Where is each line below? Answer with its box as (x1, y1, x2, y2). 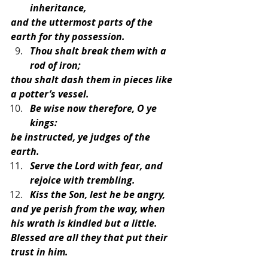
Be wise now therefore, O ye (30, 101, 159, 115)
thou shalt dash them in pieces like (11, 72, 175, 86)
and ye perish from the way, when (11, 202, 167, 215)
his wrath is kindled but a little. (11, 216, 157, 230)
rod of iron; (30, 58, 81, 72)
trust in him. (11, 245, 68, 258)
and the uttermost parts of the (11, 15, 155, 29)
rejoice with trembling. (30, 173, 135, 187)
